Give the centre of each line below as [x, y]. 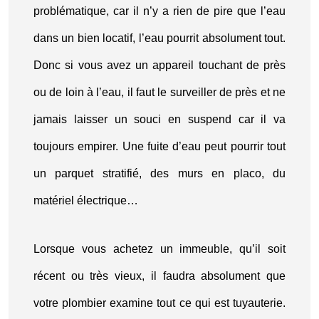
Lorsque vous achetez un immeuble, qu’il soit [159, 249]
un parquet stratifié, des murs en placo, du [159, 173]
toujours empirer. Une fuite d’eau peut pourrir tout [159, 146]
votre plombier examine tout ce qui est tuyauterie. [159, 303]
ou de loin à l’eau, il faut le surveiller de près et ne [159, 92]
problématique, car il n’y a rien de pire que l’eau [159, 11]
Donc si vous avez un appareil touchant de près [159, 65]
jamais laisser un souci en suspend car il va [159, 119]
